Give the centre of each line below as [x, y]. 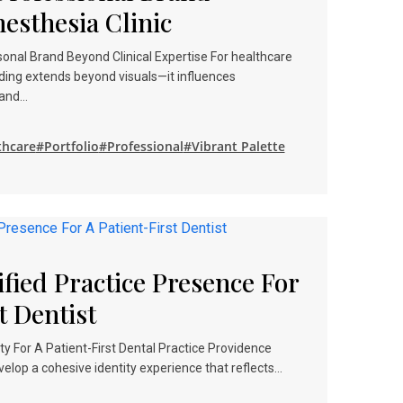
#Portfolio [67, 146]
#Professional [141, 146]
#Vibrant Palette [234, 146]
